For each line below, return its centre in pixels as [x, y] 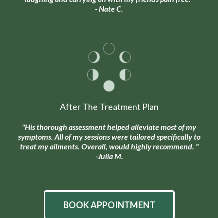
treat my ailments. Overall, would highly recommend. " [109, 146]
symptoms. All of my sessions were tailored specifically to [109, 137]
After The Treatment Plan [109, 107]
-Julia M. [109, 156]
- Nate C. [109, 9]
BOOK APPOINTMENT [109, 205]
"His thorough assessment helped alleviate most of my [109, 127]
